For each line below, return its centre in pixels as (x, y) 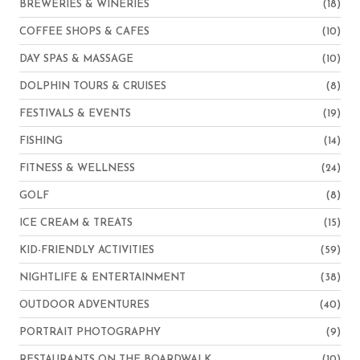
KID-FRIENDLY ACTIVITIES (87, 250)
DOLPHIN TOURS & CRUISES (93, 86)
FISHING (41, 141)
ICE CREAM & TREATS (76, 223)
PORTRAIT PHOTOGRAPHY (90, 332)
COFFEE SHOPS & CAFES (84, 31)
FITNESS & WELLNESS (77, 168)
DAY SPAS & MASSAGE (76, 59)
